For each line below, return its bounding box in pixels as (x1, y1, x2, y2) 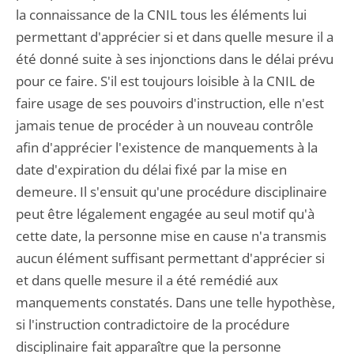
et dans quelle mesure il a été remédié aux (16, 271, 278, 289)
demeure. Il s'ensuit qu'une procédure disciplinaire (16, 183, 327, 201)
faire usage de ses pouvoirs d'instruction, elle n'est (16, 94, 324, 112)
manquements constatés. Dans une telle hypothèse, (16, 293, 335, 311)
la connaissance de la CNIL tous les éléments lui (16, 6, 307, 24)
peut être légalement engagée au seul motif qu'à (16, 205, 314, 223)
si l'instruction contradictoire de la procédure (16, 315, 290, 333)
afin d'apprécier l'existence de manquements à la (16, 138, 318, 156)
